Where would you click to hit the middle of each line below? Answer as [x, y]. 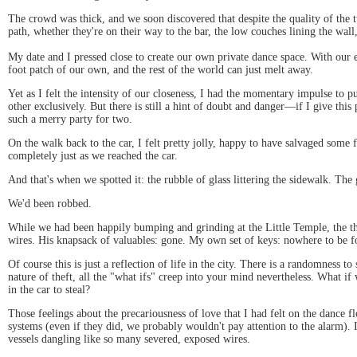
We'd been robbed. [50, 203]
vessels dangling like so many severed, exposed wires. [129, 339]
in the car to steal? [49, 289]
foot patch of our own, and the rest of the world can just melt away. [161, 69]
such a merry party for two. [70, 119]
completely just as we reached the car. [93, 155]
